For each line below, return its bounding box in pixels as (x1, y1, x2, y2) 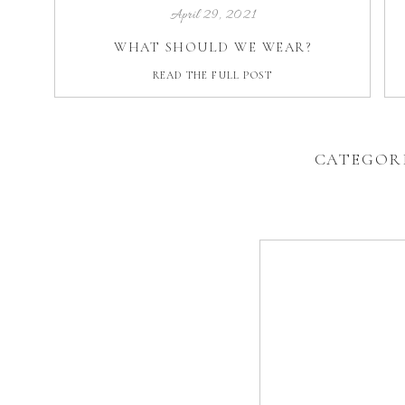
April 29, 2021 (169, 7, 257, 24)
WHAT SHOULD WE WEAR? (114, 39, 311, 55)
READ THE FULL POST (152, 69, 273, 81)
